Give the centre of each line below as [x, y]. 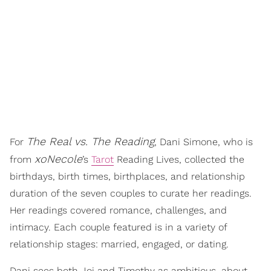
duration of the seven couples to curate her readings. [131, 193]
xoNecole [58, 158]
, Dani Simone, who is [204, 142]
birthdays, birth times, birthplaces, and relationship [127, 176]
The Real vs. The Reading [90, 141]
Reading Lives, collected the [179, 159]
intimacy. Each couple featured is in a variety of [118, 227]
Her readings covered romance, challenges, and [118, 210]
